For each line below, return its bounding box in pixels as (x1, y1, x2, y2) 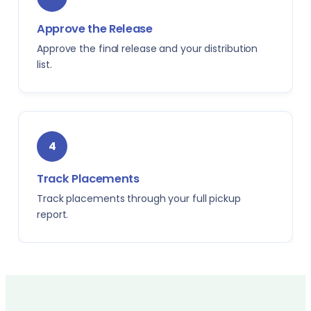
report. (37, 208, 69, 221)
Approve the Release (37, 21, 153, 37)
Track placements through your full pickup (37, 192, 241, 205)
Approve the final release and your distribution (37, 42, 258, 56)
